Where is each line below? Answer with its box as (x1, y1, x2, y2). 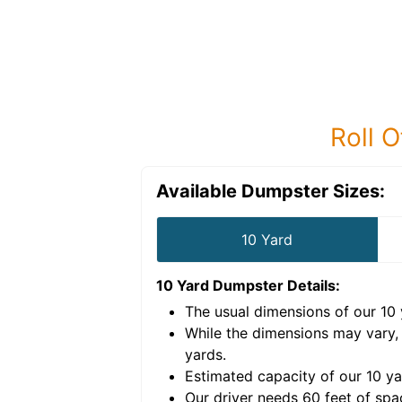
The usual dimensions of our (185, 302, 380, 320)
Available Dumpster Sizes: (156, 180, 385, 202)
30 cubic (77, 324, 136, 342)
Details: (284, 276, 340, 294)
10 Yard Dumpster (156, 276, 284, 294)
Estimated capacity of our (185, 367, 366, 385)
